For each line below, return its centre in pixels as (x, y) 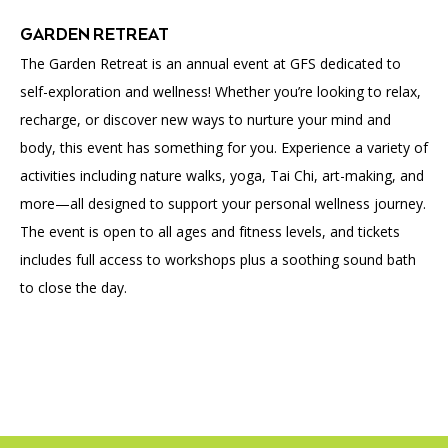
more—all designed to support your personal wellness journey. (223, 203)
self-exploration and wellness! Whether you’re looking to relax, (220, 91)
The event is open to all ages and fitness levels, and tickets (210, 231)
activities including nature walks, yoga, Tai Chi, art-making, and (222, 175)
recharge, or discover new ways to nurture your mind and (205, 119)
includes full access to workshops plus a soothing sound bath (218, 259)
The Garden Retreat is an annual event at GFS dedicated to (210, 63)
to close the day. (73, 287)
